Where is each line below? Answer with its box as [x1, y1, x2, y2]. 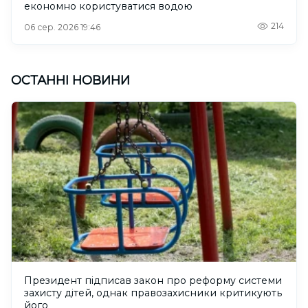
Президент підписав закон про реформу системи [24, 274, 282, 287]
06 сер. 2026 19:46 [24, 21, 100, 32]
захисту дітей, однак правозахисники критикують [24, 286, 282, 299]
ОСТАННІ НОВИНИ [11, 72, 130, 88]
